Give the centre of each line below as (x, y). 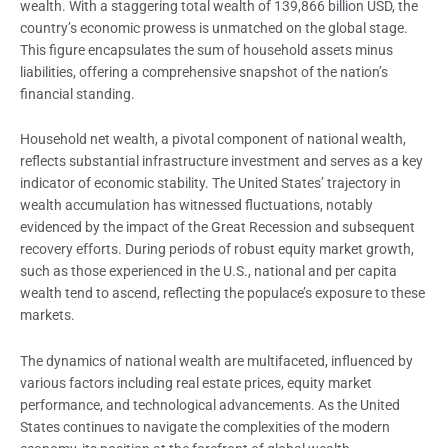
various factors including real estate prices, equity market (196, 383)
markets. (47, 315)
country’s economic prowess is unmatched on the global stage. (214, 27)
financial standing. (77, 93)
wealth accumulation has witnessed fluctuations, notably (196, 205)
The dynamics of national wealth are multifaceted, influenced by (216, 361)
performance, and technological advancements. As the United (210, 405)
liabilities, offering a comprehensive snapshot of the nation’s (204, 71)
